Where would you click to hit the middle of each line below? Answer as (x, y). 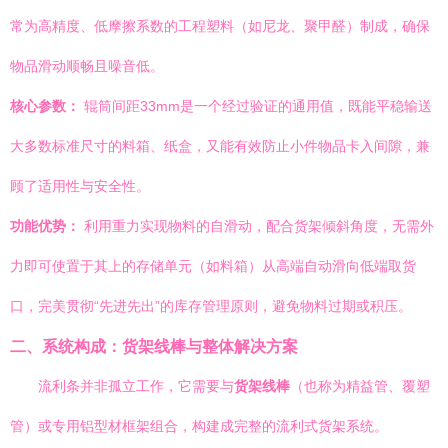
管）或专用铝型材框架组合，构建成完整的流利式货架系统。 (199, 426)
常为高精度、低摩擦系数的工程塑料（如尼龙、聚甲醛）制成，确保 (220, 26)
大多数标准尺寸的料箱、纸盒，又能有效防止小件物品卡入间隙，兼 (220, 146)
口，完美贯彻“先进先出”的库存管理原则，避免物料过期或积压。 (211, 306)
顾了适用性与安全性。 (80, 186)
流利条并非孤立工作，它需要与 (136, 386)
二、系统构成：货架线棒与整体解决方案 (154, 346)
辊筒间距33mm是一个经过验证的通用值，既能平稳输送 (256, 106)
